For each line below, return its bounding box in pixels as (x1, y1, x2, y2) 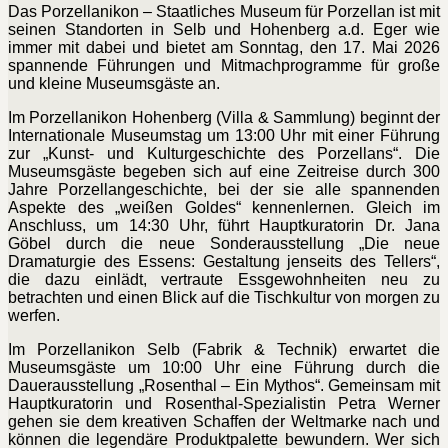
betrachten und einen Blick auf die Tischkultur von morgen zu (8, 289, 440, 307)
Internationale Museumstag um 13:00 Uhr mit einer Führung (8, 127, 440, 145)
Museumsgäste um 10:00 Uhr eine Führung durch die (8, 359, 440, 377)
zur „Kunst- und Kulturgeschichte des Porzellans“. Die (8, 145, 440, 163)
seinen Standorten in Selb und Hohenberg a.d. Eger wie (8, 21, 440, 39)
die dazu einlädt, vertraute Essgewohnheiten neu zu (8, 271, 440, 289)
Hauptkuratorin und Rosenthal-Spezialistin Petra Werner (8, 395, 440, 413)
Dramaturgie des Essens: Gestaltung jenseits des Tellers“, (8, 253, 440, 271)
